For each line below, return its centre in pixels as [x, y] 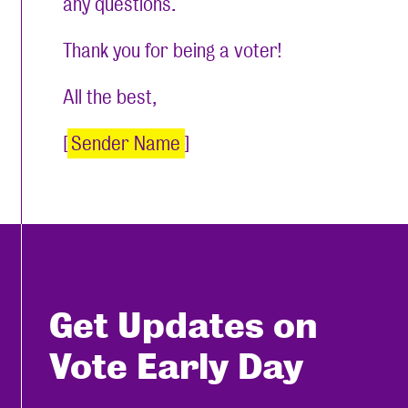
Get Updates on [183, 326]
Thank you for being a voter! [173, 51]
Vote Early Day [176, 367]
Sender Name [126, 144]
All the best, [110, 97]
